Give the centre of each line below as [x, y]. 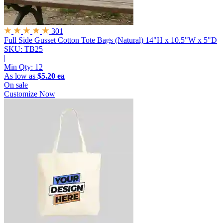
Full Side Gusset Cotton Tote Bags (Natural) [74, 40]
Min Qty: [19, 67]
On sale [16, 85]
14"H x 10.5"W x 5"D [181, 40]
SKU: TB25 [23, 49]
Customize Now [30, 94]
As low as [21, 76]
